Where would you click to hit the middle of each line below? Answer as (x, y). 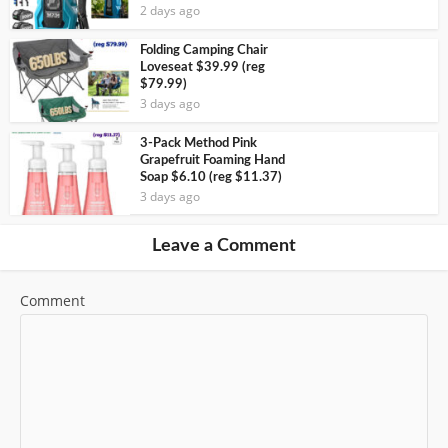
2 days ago (170, 11)
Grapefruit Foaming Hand (212, 160)
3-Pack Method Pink (198, 143)
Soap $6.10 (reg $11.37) (211, 177)
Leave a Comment (224, 245)
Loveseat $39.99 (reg (202, 68)
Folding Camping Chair (204, 51)
